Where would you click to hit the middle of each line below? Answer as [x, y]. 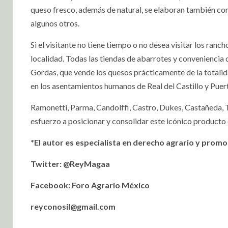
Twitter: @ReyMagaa [70, 164]
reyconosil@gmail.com [73, 207]
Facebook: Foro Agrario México [90, 185]
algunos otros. [55, 23]
